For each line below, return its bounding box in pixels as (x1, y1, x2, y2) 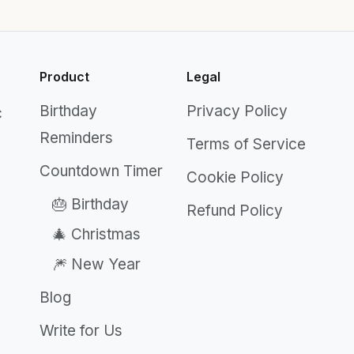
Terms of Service (186, 135, 306, 153)
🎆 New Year (52, 255, 141, 273)
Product (40, 69, 89, 85)
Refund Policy (186, 201, 283, 220)
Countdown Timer (40, 162, 163, 180)
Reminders (40, 129, 113, 147)
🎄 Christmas (52, 225, 141, 243)
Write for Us (40, 322, 122, 340)
